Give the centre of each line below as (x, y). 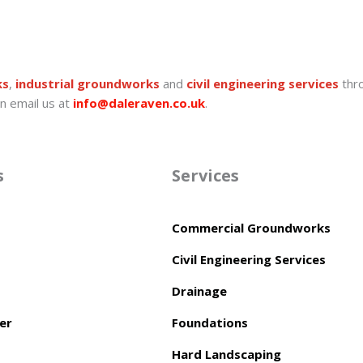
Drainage (199, 290)
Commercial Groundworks (251, 227)
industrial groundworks (88, 83)
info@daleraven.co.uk (139, 102)
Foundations (210, 322)
